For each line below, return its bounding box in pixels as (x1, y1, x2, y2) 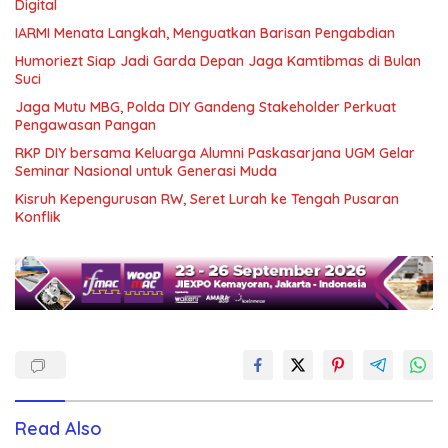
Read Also (15, 416, 102, 440)
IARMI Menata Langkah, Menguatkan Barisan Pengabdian (15, 24, 395, 43)
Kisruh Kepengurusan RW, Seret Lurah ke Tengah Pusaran (15, 190, 399, 209)
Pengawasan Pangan (15, 116, 156, 135)
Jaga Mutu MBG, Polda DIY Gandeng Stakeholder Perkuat (15, 98, 396, 117)
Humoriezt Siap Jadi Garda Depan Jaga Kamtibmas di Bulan (15, 52, 421, 71)
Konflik (15, 208, 61, 227)
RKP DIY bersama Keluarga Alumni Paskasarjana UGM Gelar (15, 144, 415, 163)
